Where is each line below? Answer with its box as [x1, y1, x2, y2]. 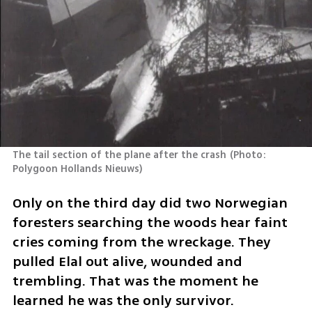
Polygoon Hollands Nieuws [12, 162, 139, 177]
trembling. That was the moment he [12, 270, 258, 291]
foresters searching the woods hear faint [12, 212, 288, 233]
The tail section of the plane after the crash [12, 148, 226, 163]
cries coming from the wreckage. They [12, 231, 271, 252]
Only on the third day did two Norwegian [12, 192, 288, 213]
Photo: [233, 148, 267, 163]
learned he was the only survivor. [12, 290, 234, 311]
